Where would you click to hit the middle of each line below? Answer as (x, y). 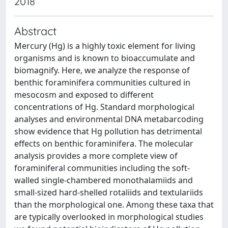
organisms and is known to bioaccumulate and (105, 58)
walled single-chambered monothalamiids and (104, 180)
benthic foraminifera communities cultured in (102, 82)
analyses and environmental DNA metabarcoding (109, 119)
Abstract (35, 31)
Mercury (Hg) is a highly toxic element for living (105, 46)
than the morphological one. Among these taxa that (114, 205)
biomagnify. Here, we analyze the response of (102, 70)
